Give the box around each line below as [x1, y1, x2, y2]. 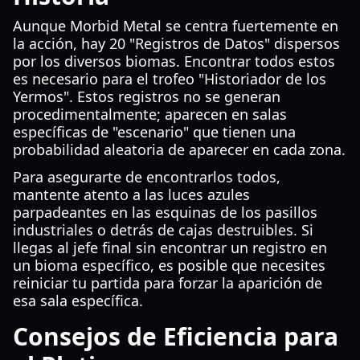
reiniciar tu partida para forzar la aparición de [13, 273, 322, 292]
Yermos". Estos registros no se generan [13, 87, 280, 106]
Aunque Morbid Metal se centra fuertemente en [13, 16, 338, 35]
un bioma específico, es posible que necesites [13, 256, 325, 275]
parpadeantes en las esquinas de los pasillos [13, 202, 317, 222]
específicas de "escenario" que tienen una [13, 122, 296, 141]
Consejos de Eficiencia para [13, 320, 338, 353]
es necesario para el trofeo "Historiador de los [13, 69, 326, 88]
